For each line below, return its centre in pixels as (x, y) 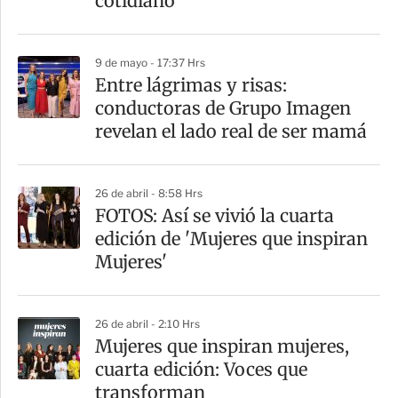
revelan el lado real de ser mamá (231, 131)
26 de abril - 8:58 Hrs (149, 194)
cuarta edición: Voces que (201, 370)
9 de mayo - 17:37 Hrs (150, 63)
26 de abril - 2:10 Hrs (147, 324)
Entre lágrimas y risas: (191, 85)
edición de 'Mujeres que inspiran (231, 239)
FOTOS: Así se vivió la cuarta (215, 216)
